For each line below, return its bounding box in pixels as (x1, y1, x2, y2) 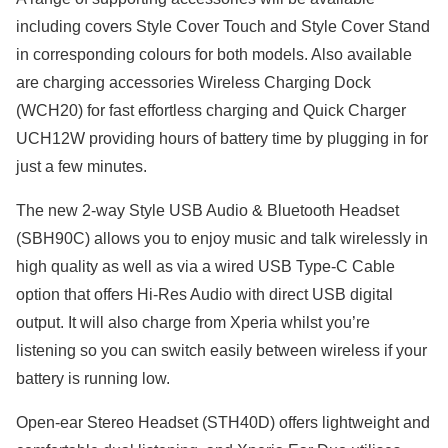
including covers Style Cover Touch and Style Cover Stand (16, 18, 430, 36)
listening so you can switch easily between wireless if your (16, 342, 427, 360)
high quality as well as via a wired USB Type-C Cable (16, 258, 395, 276)
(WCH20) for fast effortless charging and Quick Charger (16, 102, 406, 120)
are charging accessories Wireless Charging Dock (16, 74, 371, 92)
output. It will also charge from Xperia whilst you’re (16, 314, 370, 332)
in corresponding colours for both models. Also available (16, 46, 412, 64)
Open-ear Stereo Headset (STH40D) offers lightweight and (16, 414, 430, 432)
